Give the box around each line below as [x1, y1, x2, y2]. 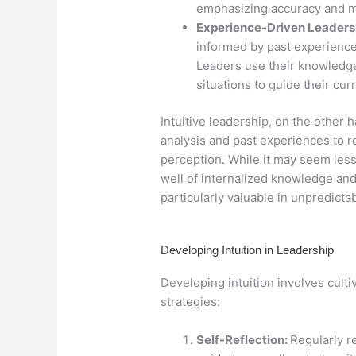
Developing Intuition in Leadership [161, 243, 334, 257]
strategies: [161, 294, 220, 309]
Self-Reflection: [196, 332, 290, 347]
